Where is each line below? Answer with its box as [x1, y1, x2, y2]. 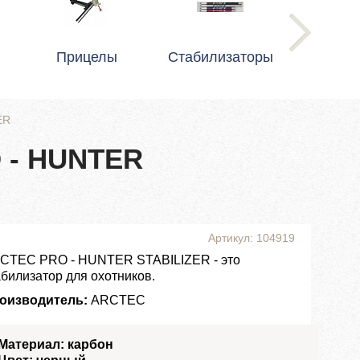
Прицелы [56, 49, 117, 65]
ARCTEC [87, 293, 145, 307]
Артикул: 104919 [208, 231, 295, 244]
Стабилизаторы [167, 49, 273, 65]
